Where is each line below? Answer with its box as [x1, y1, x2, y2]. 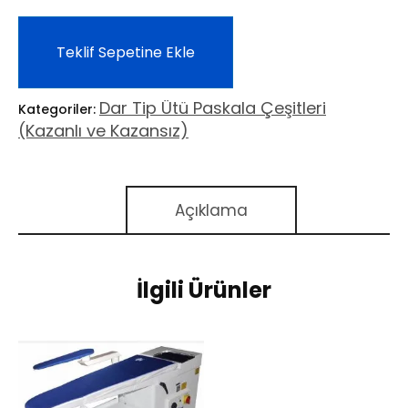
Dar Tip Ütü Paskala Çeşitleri [99, 97, 326, 120]
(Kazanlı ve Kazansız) [18, 119, 189, 143]
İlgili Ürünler [137, 275, 271, 306]
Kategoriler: [18, 100, 99, 119]
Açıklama [175, 199, 248, 222]
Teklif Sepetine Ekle [56, 42, 195, 64]
